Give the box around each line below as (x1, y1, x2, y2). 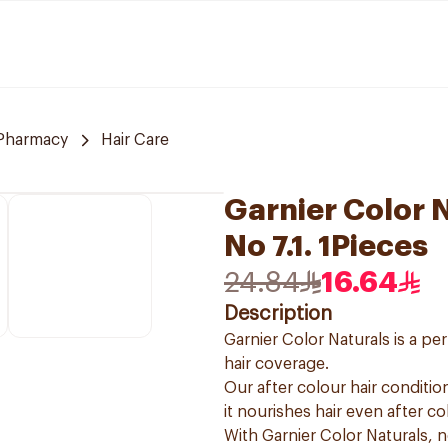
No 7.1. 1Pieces (224, 231, 428, 261)
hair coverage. (224, 356, 329, 372)
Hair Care (101, 132, 169, 148)
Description (224, 304, 332, 324)
